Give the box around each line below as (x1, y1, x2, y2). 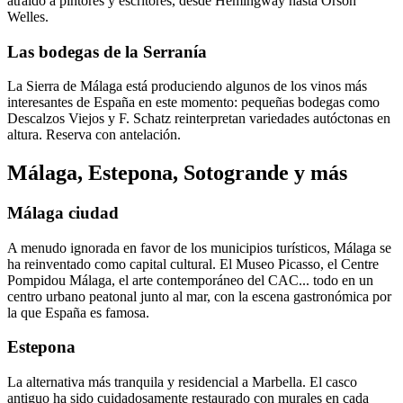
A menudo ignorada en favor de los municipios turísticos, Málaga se (7, 239, 391, 255)
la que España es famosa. (7, 304, 149, 320)
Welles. (7, 8, 49, 24)
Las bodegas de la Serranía (7, 41, 207, 61)
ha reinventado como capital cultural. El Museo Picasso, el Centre (7, 255, 379, 272)
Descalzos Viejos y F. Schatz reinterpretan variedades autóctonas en (7, 111, 390, 127)
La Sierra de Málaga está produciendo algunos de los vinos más (7, 78, 367, 94)
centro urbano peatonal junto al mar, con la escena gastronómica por (7, 288, 391, 304)
